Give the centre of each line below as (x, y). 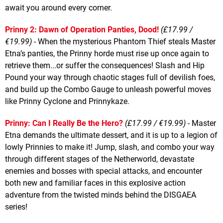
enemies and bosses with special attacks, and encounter (104, 171)
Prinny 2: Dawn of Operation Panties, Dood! (82, 29)
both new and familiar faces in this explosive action (95, 183)
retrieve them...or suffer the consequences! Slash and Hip (105, 65)
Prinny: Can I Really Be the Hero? (64, 123)
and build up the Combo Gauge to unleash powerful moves (108, 89)
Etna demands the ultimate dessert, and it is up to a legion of (111, 135)
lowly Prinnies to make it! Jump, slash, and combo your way (110, 147)
